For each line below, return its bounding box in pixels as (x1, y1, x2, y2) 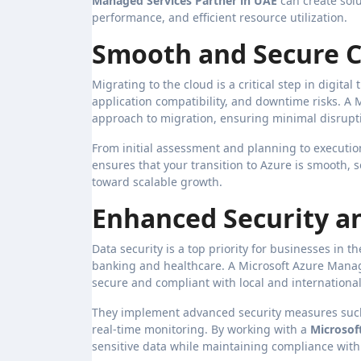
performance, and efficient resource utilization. (92, 9, 347, 25)
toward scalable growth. (92, 173, 222, 189)
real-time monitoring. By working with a (92, 321, 310, 337)
